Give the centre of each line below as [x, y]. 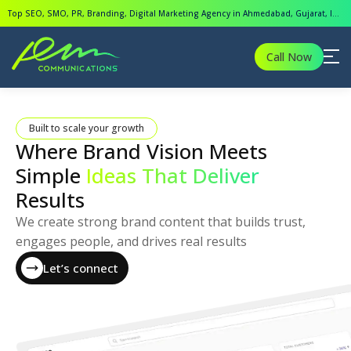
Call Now [289, 56]
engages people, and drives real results [131, 241]
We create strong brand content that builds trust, [161, 222]
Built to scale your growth [87, 128]
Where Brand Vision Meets [141, 151]
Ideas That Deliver [173, 175]
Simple [51, 175]
